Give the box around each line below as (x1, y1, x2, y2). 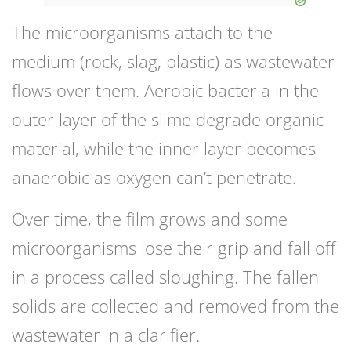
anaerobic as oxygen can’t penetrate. (12, 165, 296, 190)
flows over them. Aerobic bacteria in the (12, 78, 319, 103)
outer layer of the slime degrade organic (12, 107, 324, 132)
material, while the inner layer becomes (12, 136, 316, 161)
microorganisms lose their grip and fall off (12, 236, 335, 260)
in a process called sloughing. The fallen (12, 265, 319, 289)
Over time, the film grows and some (12, 207, 288, 231)
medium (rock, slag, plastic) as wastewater (12, 49, 335, 74)
